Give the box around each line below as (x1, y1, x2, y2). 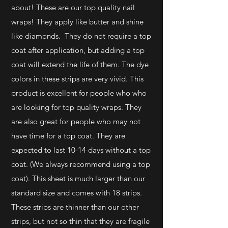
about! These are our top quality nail (11, 3, 135, 12)
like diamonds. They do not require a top (11, 31, 151, 41)
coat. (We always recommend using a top (11, 159, 150, 169)
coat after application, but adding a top (11, 45, 145, 55)
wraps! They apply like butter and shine (11, 17, 144, 26)
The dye (122, 60, 149, 69)
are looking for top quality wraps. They (11, 102, 141, 112)
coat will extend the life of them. (11, 60, 120, 69)
